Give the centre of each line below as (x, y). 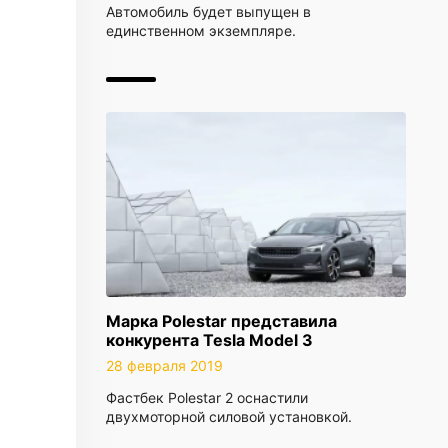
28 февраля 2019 (164, 365)
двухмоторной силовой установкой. (229, 416)
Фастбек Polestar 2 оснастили (207, 397)
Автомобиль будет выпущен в (208, 11)
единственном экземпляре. (201, 30)
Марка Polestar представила (221, 321)
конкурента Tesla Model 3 (209, 340)
